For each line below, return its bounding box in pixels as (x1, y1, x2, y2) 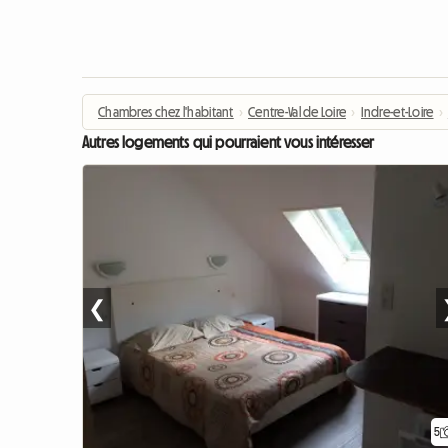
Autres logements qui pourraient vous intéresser (82, 134, 375, 151)
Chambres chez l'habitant (98, 105, 234, 120)
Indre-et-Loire (360, 105, 434, 120)
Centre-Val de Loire (248, 105, 347, 120)
